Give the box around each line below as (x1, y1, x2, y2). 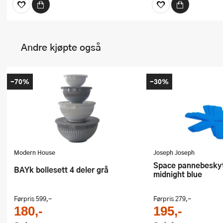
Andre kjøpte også (21, 40, 101, 55)
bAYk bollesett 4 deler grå (19, 164, 109, 176)
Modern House (14, 147, 55, 157)
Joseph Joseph (153, 147, 195, 157)
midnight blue (153, 168, 202, 180)
